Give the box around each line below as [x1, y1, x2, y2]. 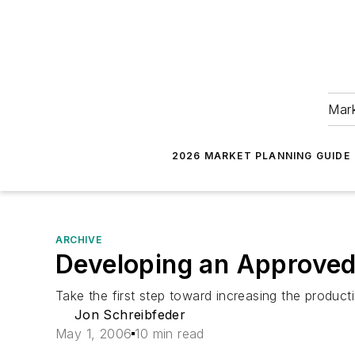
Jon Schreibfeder [74, 307, 186, 323]
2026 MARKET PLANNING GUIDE [171, 150, 350, 162]
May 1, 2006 [55, 326, 132, 342]
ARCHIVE [55, 234, 102, 246]
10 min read [135, 326, 204, 342]
